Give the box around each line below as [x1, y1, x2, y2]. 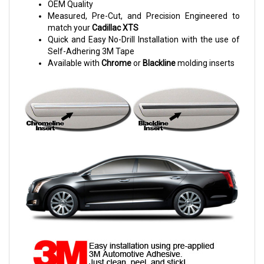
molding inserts [176, 58, 235, 68]
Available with [48, 58, 101, 68]
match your [48, 22, 92, 32]
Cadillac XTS [92, 22, 138, 32]
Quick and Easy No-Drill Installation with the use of [48, 34, 240, 44]
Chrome [101, 58, 131, 68]
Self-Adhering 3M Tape [48, 46, 134, 56]
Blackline [143, 58, 176, 68]
